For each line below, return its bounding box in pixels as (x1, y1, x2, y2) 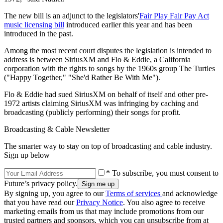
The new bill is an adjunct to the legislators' (4, 11, 139, 20)
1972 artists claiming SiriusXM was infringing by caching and (4, 99, 199, 108)
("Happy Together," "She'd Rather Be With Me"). (4, 73, 160, 82)
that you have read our (4, 198, 76, 207)
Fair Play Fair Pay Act (139, 11, 209, 20)
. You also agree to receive (123, 198, 205, 207)
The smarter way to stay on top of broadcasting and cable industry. (4, 141, 212, 150)
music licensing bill (4, 20, 64, 29)
